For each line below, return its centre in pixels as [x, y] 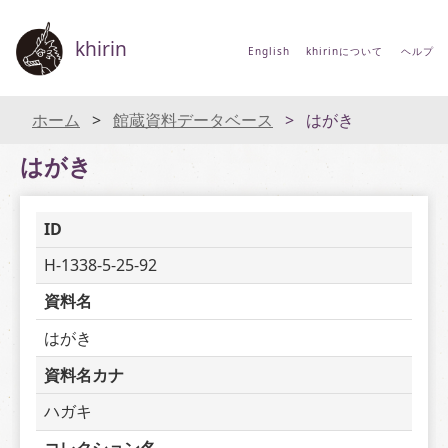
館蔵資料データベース [193, 120]
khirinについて [344, 51]
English [268, 51]
